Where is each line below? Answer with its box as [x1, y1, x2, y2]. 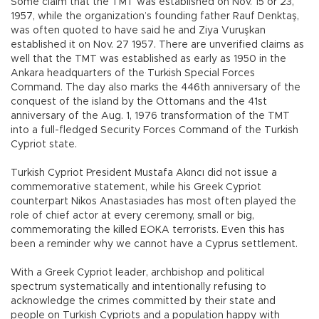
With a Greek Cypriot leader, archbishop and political [11, 268, 264, 278]
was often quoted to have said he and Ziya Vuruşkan [11, 26, 266, 36]
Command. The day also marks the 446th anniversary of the [11, 83, 300, 93]
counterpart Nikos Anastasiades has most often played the [11, 197, 296, 207]
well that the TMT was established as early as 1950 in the [11, 54, 286, 65]
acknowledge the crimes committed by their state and [11, 296, 276, 307]
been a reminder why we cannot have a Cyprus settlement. [11, 239, 298, 250]
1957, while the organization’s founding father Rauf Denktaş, [11, 11, 299, 22]
